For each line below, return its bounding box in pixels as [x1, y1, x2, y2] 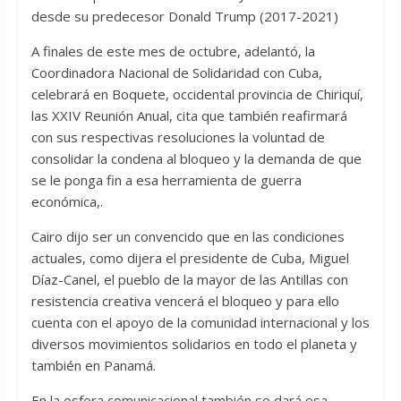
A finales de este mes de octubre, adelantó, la [30, 42, 315, 61]
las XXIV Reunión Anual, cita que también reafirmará [30, 107, 347, 125]
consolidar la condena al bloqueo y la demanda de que [30, 149, 362, 168]
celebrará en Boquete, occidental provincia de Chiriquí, [30, 85, 363, 104]
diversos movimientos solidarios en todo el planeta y [30, 335, 357, 354]
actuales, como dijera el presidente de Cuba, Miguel [30, 249, 349, 268]
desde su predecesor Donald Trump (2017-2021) [30, 7, 338, 26]
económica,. [30, 192, 103, 211]
